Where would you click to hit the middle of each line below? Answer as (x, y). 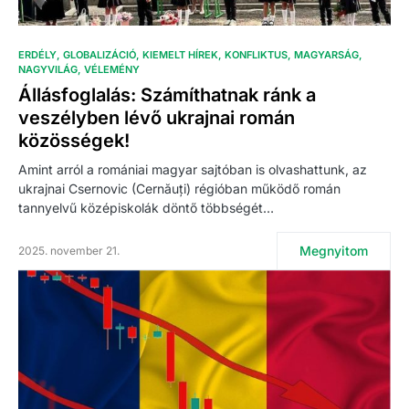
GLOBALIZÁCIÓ (100, 55)
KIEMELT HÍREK (180, 55)
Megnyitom (334, 251)
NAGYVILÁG (48, 70)
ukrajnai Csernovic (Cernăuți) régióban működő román (179, 189)
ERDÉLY (37, 55)
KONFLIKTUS (256, 55)
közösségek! (74, 141)
